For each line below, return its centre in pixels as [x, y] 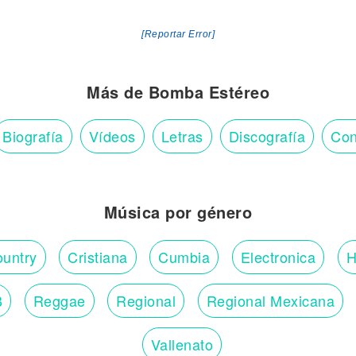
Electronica [278, 257]
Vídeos [112, 136]
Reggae [59, 301]
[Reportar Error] [178, 35]
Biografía [33, 136]
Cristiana [98, 257]
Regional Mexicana [270, 301]
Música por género [178, 212]
